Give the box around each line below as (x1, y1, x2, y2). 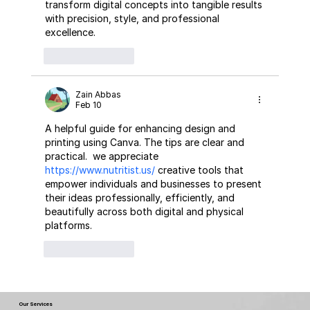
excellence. (44, 26, 95, 39)
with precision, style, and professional (44, 12, 222, 25)
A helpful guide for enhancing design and (44, 122, 238, 135)
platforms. (44, 219, 92, 232)
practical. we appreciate (44, 150, 161, 163)
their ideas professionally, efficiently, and (44, 192, 237, 204)
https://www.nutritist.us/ (44, 164, 155, 176)
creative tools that (154, 164, 246, 176)
